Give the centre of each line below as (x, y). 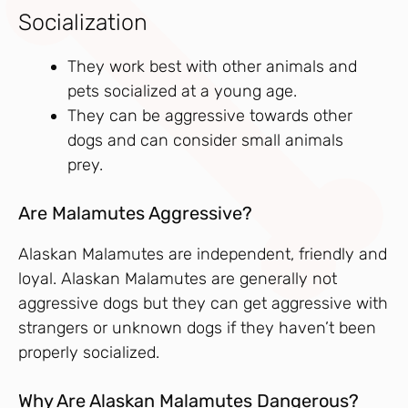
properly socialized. (89, 352)
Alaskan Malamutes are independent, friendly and (203, 254)
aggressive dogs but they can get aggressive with (203, 303)
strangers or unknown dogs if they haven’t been (197, 327)
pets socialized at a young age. (182, 91)
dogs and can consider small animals (205, 140)
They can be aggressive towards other (210, 115)
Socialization (83, 22)
